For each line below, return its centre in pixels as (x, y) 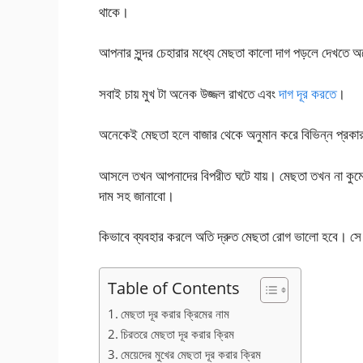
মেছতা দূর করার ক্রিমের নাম (175, 313)
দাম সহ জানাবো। (137, 195)
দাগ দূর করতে (307, 93)
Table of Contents (174, 287)
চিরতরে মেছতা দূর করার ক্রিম (178, 333)
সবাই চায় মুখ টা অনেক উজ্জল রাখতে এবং (189, 93)
